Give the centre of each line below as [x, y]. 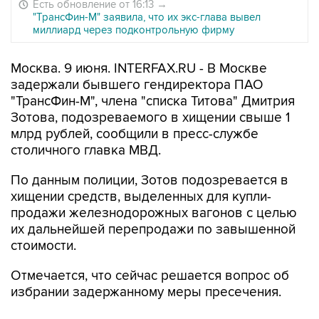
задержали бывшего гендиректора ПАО [137, 85]
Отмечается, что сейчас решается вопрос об [150, 276]
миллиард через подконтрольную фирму [134, 30]
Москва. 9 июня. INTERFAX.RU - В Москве [139, 69]
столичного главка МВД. [86, 151]
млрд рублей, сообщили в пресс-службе [135, 134]
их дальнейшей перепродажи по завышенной [153, 230]
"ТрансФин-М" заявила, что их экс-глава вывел [147, 17]
